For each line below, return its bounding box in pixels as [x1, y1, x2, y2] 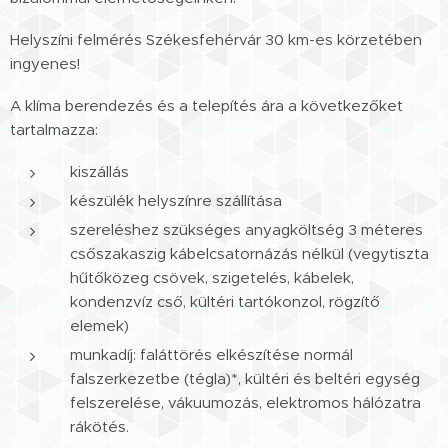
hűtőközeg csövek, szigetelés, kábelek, [70, 267, 354, 287]
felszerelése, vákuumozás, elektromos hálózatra [70, 392, 421, 412]
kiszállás [70, 161, 129, 181]
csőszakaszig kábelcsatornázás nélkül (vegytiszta [70, 243, 429, 263]
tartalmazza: [10, 119, 98, 139]
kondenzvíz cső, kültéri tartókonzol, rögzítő [70, 291, 380, 311]
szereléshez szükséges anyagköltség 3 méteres [70, 219, 423, 239]
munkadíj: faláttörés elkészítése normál [70, 344, 353, 364]
